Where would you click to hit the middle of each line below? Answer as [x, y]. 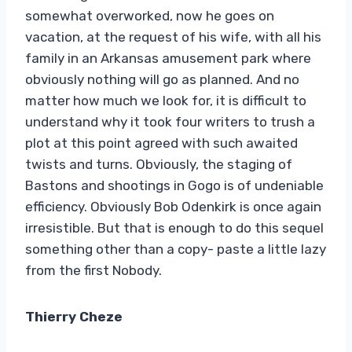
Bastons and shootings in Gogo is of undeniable [174, 185]
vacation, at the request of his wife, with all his [173, 37]
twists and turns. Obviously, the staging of [159, 164]
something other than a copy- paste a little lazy [176, 249]
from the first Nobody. [93, 270]
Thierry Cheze [74, 316]
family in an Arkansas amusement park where [168, 58]
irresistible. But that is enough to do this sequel [174, 227]
